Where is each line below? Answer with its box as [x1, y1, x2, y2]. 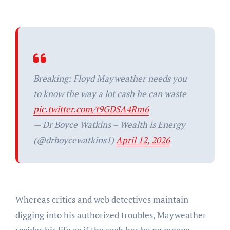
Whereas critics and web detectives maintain [15, 194, 188, 206]
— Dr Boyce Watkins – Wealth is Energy [33, 119, 185, 131]
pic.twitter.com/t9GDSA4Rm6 [33, 103, 149, 116]
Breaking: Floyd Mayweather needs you [33, 72, 187, 85]
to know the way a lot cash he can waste [33, 88, 186, 100]
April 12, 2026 [116, 134, 170, 146]
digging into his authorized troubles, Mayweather [15, 209, 206, 221]
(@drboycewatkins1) [33, 134, 116, 146]
